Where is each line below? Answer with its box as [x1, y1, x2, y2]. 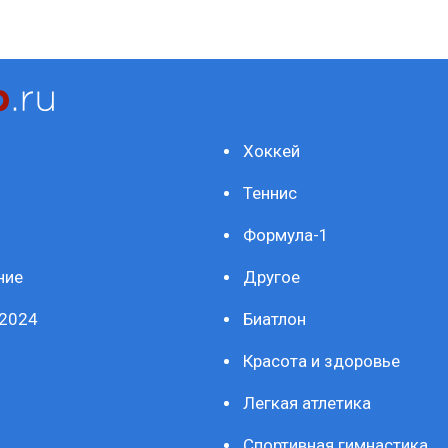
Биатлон [243, 309, 306, 329]
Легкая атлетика [243, 393, 371, 413]
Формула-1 [243, 225, 329, 245]
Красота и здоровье [243, 351, 400, 371]
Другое [243, 267, 300, 287]
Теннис [243, 183, 297, 203]
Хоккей [243, 141, 300, 161]
